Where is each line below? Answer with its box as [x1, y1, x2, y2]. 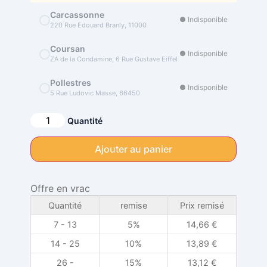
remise [120, 200, 147, 211]
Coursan [50, 44, 85, 54]
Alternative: [105, 115, 157, 128]
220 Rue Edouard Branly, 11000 [50, 21, 147, 30]
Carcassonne [50, 10, 104, 20]
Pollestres [50, 77, 91, 88]
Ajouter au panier [95, 143, 172, 156]
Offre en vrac [30, 182, 90, 195]
